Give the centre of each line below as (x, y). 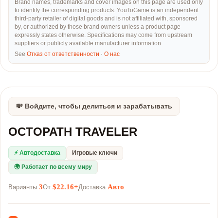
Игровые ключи (95, 153)
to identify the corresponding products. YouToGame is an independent (107, 10)
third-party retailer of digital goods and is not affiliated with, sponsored (106, 18)
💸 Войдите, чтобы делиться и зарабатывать (94, 106)
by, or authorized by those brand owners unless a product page (98, 27)
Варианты (24, 187)
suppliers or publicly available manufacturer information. (89, 43)
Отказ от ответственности (63, 54)
